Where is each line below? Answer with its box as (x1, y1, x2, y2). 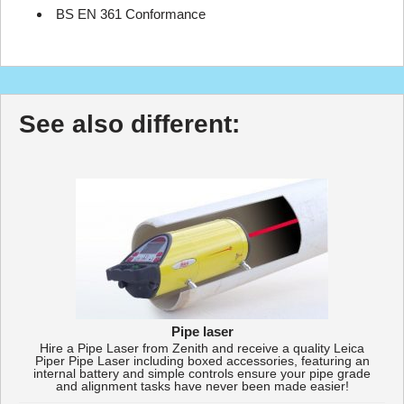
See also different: (19, 110, 240, 138)
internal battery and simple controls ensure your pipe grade (33, 367, 371, 381)
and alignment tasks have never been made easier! (55, 380, 349, 393)
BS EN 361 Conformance (56, 6, 206, 22)
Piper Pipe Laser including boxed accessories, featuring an (34, 354, 370, 368)
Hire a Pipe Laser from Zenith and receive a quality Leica (40, 342, 364, 355)
